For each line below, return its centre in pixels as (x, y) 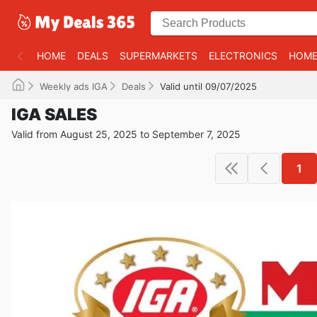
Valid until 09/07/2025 (208, 86)
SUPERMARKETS (158, 56)
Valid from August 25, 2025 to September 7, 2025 (126, 134)
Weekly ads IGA (74, 86)
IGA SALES (54, 115)
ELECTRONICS (243, 56)
